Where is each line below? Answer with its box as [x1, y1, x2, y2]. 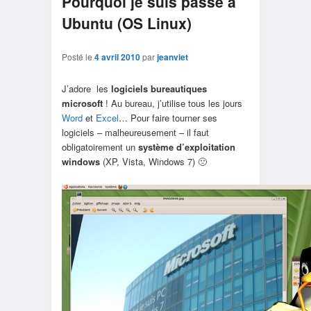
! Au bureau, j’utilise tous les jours [102, 96, 245, 110]
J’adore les [61, 81, 111, 95]
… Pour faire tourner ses [118, 110, 217, 124]
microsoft [61, 96, 103, 110]
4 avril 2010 [94, 50, 140, 63]
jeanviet [156, 50, 188, 63]
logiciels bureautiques [110, 81, 207, 95]
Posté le [61, 50, 94, 62]
